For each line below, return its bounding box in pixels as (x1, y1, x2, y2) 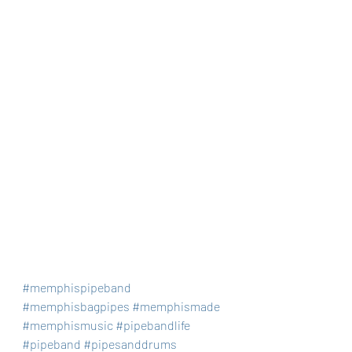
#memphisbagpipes (22, 299, 130, 314)
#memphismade (132, 299, 220, 314)
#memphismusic (22, 317, 113, 333)
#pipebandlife (115, 317, 190, 333)
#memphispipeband (22, 280, 131, 295)
